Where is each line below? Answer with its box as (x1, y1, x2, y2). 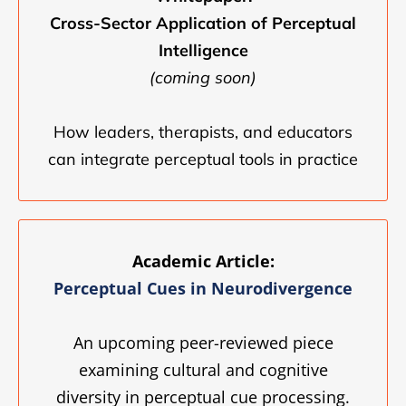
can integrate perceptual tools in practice (48, 149, 358, 170)
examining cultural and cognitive (78, 359, 328, 382)
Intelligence (158, 40, 248, 62)
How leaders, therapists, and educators (53, 121, 353, 143)
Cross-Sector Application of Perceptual (50, 13, 356, 34)
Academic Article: (131, 250, 275, 273)
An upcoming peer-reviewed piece (72, 332, 333, 354)
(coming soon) (150, 67, 256, 89)
